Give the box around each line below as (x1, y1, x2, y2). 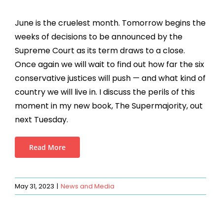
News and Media (61, 182, 114, 191)
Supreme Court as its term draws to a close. (14, 45, 185, 56)
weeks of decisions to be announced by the (14, 31, 183, 42)
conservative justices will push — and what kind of (14, 73, 206, 84)
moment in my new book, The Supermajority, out (14, 100, 203, 111)
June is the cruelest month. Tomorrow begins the (14, 17, 206, 29)
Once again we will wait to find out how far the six (14, 59, 204, 70)
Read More (29, 143, 66, 152)
